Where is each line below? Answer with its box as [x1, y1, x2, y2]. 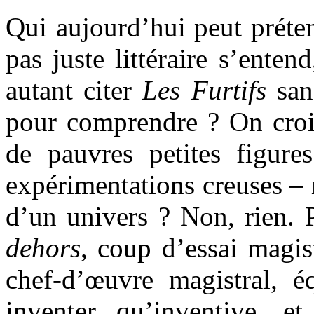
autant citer [6, 74, 143, 105]
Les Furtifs [142, 74, 266, 105]
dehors [6, 232, 81, 263]
